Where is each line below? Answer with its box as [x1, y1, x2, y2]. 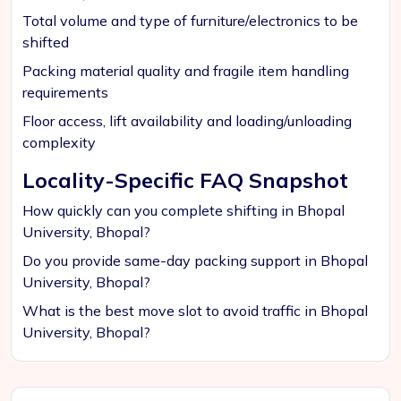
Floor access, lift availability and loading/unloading [22, 112, 352, 130]
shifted [22, 33, 69, 51]
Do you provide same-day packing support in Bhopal [22, 252, 368, 269]
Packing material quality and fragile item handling [22, 62, 349, 80]
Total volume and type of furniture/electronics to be [22, 12, 358, 30]
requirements [22, 83, 108, 101]
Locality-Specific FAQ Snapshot [22, 166, 348, 193]
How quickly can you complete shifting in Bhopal [22, 201, 345, 219]
